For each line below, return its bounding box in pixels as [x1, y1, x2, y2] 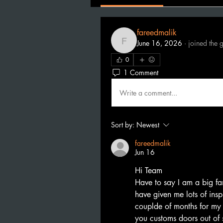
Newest [136, 120, 159, 129]
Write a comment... [119, 88, 177, 98]
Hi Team [135, 165, 162, 176]
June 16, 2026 [137, 38, 182, 48]
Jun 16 [135, 147, 155, 157]
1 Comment [123, 67, 158, 77]
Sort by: [111, 120, 134, 129]
